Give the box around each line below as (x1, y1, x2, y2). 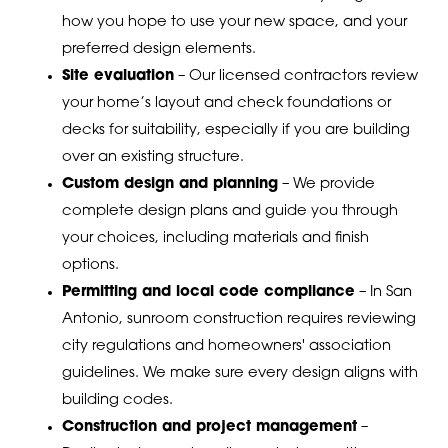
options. (61, 257, 119, 273)
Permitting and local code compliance (61, 284, 355, 300)
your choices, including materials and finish (61, 230, 369, 246)
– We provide (277, 176, 375, 192)
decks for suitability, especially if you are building (61, 122, 410, 138)
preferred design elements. (61, 41, 256, 57)
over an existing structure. (61, 149, 244, 165)
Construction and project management (61, 419, 357, 435)
